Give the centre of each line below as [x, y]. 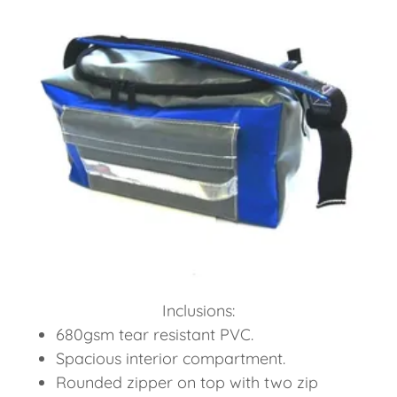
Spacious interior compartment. [173, 358]
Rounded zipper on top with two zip [187, 382]
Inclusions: [198, 310]
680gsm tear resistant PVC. [157, 334]
